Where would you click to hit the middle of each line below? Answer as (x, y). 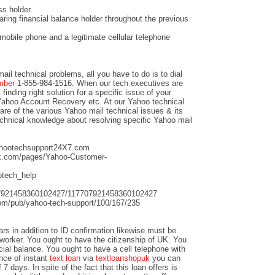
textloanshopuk (123, 258)
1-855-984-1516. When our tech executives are (100, 83)
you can (165, 258)
